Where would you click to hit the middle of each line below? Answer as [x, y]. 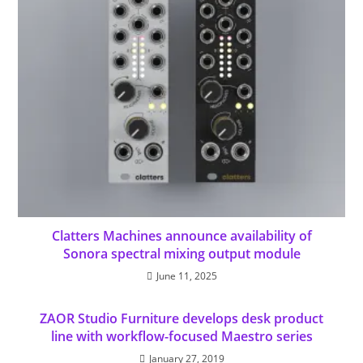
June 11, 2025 [186, 275]
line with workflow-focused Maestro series [181, 336]
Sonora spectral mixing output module [181, 253]
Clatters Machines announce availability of [181, 235]
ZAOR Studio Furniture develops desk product [181, 318]
